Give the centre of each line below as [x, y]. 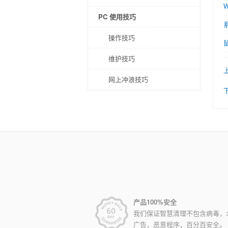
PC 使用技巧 [117, 17]
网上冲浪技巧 [128, 79]
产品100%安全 [155, 202]
